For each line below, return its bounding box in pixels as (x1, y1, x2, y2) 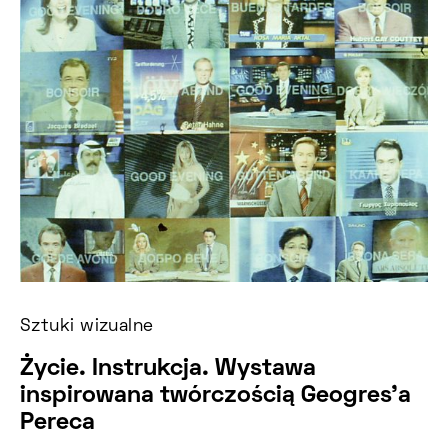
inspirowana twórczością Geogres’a (20, 385, 411, 407)
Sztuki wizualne (20, 319, 154, 335)
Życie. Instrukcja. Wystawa (20, 358, 316, 380)
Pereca (20, 412, 95, 434)
